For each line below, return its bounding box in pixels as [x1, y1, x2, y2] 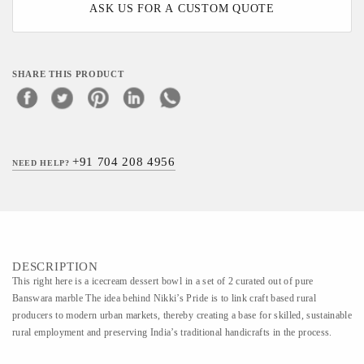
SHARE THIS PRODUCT [12, 70, 124, 79]
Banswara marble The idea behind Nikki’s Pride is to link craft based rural [12, 292, 316, 304]
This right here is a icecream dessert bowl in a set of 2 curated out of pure [12, 275, 314, 287]
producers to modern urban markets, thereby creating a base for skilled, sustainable [12, 310, 353, 321]
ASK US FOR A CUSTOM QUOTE [89, 2, 275, 15]
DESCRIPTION [12, 260, 99, 273]
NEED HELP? [12, 158, 73, 167]
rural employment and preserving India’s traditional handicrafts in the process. [12, 327, 332, 338]
